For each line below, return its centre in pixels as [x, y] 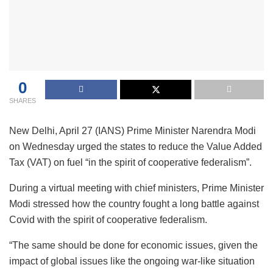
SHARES [23, 100]
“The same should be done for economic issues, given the [133, 245]
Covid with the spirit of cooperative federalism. [108, 219]
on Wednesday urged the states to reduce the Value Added [136, 146]
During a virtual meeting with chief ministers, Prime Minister [136, 188]
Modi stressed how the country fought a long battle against [134, 204]
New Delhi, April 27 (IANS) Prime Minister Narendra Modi [133, 130]
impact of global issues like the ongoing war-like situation [132, 261]
